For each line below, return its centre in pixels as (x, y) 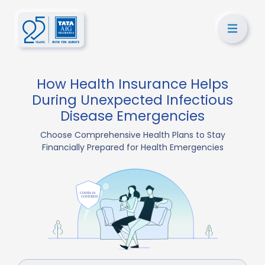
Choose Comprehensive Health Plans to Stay (132, 135)
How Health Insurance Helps (132, 84)
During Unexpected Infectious (132, 100)
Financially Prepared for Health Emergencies (132, 147)
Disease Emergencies (132, 116)
